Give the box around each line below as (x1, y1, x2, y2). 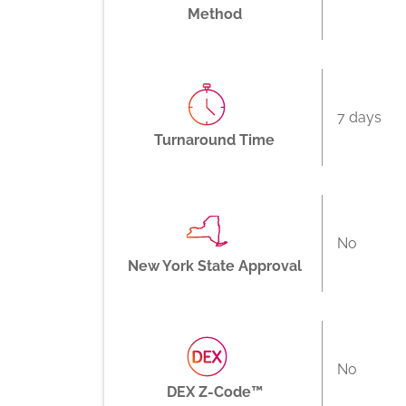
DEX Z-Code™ (166, 383, 263, 401)
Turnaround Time (154, 131, 275, 149)
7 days (336, 108, 382, 126)
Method (187, 5, 242, 23)
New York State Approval (127, 257, 302, 275)
